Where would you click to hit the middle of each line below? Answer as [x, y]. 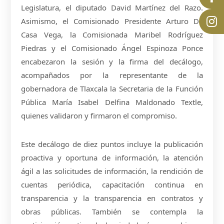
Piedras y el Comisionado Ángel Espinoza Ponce [112, 48]
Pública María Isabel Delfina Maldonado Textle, [112, 102]
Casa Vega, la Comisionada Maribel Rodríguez [112, 34]
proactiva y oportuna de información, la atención [112, 157]
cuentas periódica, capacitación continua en [112, 184]
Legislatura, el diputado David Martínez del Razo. [112, 7]
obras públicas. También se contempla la [112, 211]
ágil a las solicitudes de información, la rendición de [112, 171]
